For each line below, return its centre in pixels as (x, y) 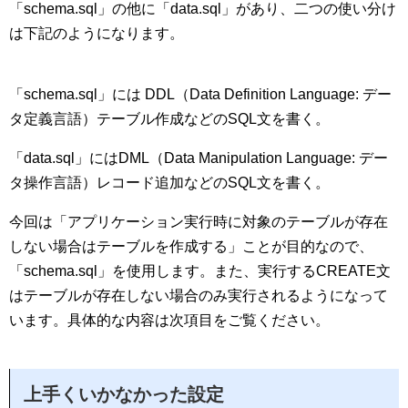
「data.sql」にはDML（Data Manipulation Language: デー (199, 158)
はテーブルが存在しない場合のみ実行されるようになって (199, 296)
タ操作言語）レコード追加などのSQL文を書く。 (169, 183)
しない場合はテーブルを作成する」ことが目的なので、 (191, 246)
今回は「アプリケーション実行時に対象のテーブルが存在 (199, 222)
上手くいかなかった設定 (124, 394)
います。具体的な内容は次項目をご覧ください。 (169, 320)
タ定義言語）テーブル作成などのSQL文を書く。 (169, 119)
